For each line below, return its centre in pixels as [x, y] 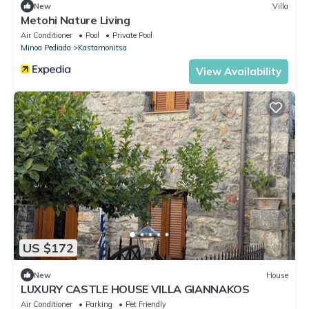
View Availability [239, 72]
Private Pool [132, 36]
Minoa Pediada [46, 48]
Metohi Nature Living [76, 20]
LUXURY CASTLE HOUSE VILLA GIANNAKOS [135, 289]
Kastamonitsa [102, 48]
